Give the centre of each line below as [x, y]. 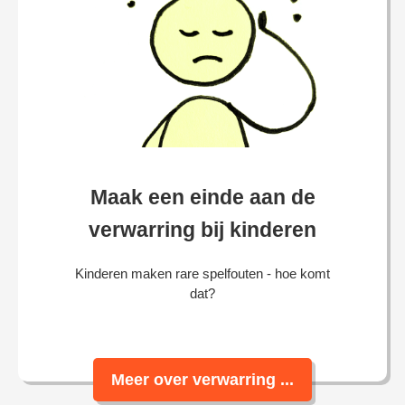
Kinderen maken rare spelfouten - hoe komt [202, 273]
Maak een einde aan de [202, 197]
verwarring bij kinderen [202, 229]
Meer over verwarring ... [202, 379]
